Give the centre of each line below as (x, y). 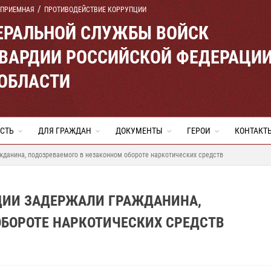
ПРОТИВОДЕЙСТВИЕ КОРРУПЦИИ (95, 10)
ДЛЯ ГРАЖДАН (65, 131)
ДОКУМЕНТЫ (139, 131)
